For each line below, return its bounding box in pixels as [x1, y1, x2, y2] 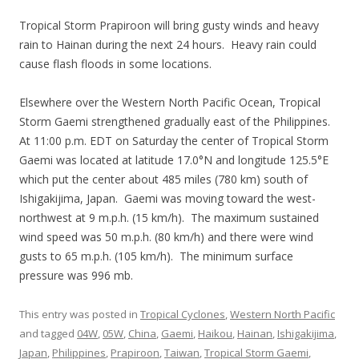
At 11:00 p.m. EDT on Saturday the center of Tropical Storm [19, 133, 329, 148]
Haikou [198, 326, 232, 341]
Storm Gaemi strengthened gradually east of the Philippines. [19, 114, 333, 129]
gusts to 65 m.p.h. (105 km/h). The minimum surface [19, 248, 293, 264]
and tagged [19, 326, 77, 341]
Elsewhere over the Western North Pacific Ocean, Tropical [19, 95, 321, 110]
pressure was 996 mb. [19, 268, 133, 283]
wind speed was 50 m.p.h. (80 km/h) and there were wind [19, 229, 313, 244]
